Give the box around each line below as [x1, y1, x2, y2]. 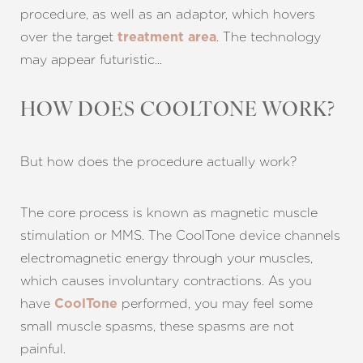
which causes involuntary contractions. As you [20, 273, 312, 288]
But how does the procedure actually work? [20, 154, 297, 169]
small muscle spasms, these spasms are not [20, 318, 294, 334]
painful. [20, 341, 66, 357]
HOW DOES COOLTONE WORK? [20, 101, 336, 121]
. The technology [216, 29, 321, 45]
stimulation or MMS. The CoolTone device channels [20, 228, 340, 243]
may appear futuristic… [20, 52, 162, 67]
